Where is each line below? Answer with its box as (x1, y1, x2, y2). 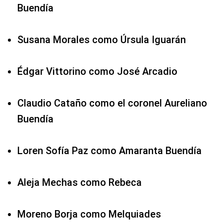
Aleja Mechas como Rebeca (17, 176, 142, 188)
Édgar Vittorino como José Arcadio (17, 65, 177, 77)
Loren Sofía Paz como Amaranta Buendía (17, 144, 202, 157)
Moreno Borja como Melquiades (17, 208, 161, 220)
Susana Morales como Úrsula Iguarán (17, 33, 186, 46)
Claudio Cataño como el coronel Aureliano (17, 97, 207, 109)
